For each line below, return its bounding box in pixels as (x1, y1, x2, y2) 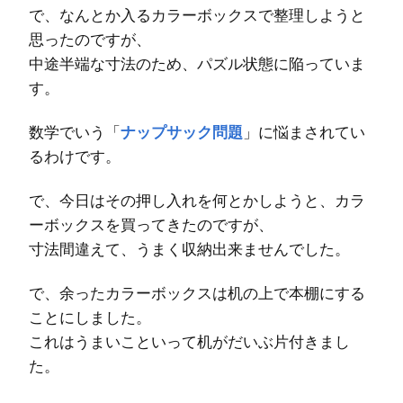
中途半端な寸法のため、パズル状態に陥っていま (29, 52, 365, 74)
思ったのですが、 (29, 28, 151, 49)
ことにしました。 (29, 306, 151, 327)
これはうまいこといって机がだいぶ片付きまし (29, 330, 350, 352)
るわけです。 (29, 145, 121, 166)
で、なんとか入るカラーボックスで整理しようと (29, 4, 365, 25)
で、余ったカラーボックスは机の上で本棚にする (29, 282, 365, 303)
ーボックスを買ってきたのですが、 (29, 213, 273, 235)
